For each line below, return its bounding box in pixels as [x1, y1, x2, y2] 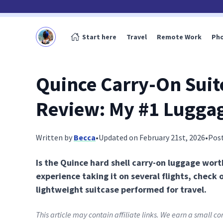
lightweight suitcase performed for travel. [36, 184, 207, 195]
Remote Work [157, 32, 202, 41]
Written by [36, 132, 74, 142]
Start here [82, 32, 116, 41]
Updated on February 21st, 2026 [99, 132, 205, 142]
